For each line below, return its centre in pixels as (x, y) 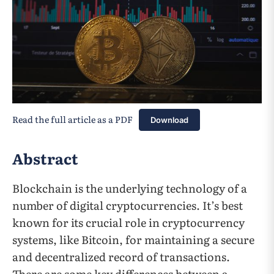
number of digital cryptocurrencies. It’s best (128, 206)
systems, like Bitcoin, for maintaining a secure (133, 240)
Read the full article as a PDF (72, 119)
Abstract (45, 158)
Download (169, 120)
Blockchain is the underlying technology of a (130, 188)
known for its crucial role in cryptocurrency (128, 223)
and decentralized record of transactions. (121, 257)
